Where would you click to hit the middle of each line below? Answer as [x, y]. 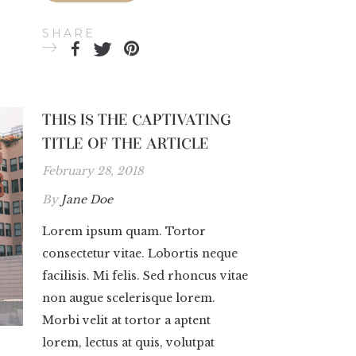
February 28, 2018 [93, 170]
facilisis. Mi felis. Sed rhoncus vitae [145, 275]
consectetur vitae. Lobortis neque [140, 253]
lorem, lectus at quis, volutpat [128, 342]
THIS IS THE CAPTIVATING [137, 119]
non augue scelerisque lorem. [129, 298]
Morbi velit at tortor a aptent [126, 320]
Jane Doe [87, 199]
